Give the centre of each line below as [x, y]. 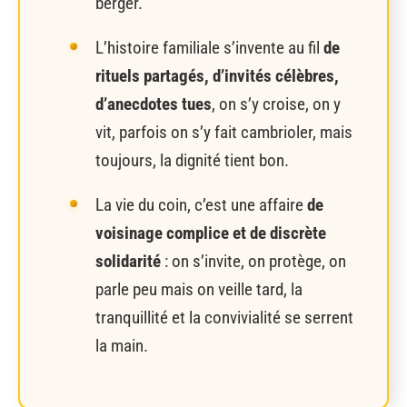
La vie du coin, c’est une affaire [201, 205]
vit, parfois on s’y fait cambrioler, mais [224, 133]
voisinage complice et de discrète [211, 233]
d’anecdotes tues [154, 104]
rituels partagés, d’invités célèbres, [217, 76]
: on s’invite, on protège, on [253, 262]
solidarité [128, 262]
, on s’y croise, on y [276, 104]
